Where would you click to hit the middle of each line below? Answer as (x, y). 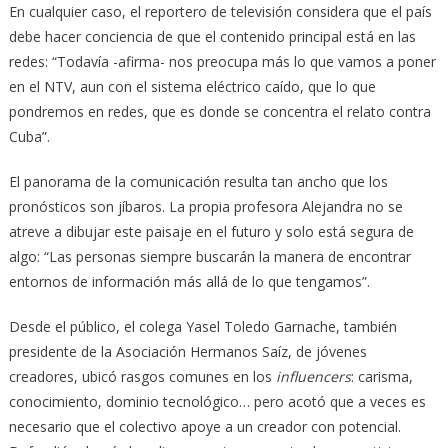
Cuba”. (29, 136)
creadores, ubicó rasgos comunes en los (142, 376)
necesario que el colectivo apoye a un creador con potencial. (204, 426)
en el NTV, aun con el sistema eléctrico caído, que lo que (192, 86)
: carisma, (381, 376)
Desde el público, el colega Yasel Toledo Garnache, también (202, 326)
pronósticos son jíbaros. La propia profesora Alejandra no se (205, 206)
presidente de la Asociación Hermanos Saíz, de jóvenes (187, 351)
